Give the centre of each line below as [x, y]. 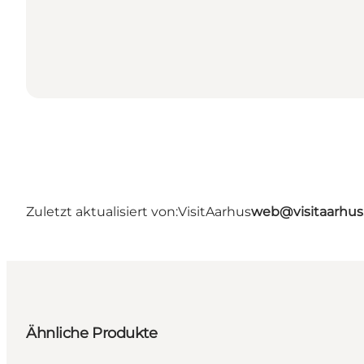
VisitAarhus [214, 211]
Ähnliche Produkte [92, 333]
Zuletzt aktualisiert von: [102, 211]
